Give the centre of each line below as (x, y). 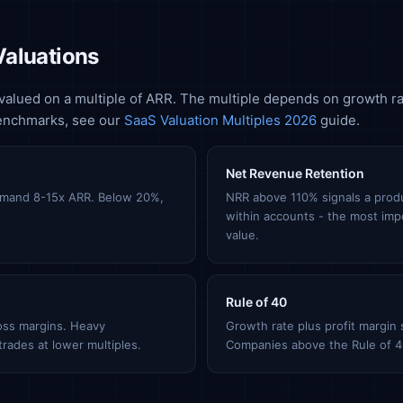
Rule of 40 (256, 302)
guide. (340, 120)
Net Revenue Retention (295, 173)
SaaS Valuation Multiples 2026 (220, 120)
